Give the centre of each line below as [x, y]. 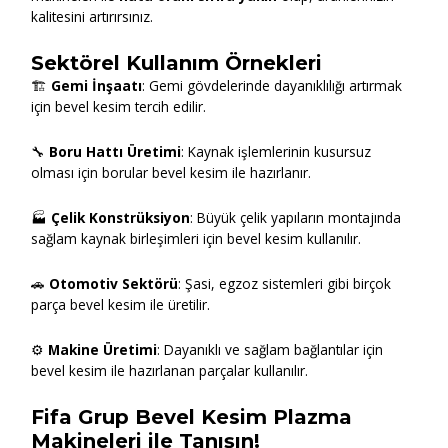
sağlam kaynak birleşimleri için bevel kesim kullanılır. [196, 238]
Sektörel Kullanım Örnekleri [177, 62]
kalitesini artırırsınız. [92, 17]
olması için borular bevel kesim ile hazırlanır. [171, 172]
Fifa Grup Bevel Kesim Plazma [192, 416]
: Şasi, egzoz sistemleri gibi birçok [285, 283]
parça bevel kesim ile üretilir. [121, 304]
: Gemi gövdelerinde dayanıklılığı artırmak [272, 85]
